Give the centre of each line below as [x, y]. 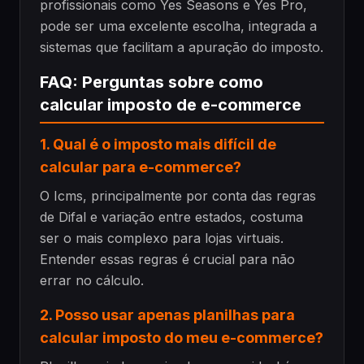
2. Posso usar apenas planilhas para [167, 314]
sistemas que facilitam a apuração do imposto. [182, 48]
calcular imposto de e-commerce [171, 105]
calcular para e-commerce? [141, 167]
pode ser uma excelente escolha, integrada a [178, 26]
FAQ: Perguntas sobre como [152, 82]
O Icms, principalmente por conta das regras [178, 195]
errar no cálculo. [92, 280]
